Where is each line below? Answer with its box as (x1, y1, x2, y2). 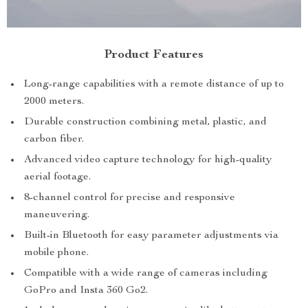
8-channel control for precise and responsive (24, 192, 235, 204)
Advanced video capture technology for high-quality (24, 155, 272, 166)
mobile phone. (24, 247, 89, 259)
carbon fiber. (24, 134, 84, 146)
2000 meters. (24, 96, 84, 108)
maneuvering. (24, 210, 89, 221)
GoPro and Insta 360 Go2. (24, 285, 148, 297)
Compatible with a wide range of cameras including (24, 268, 267, 280)
